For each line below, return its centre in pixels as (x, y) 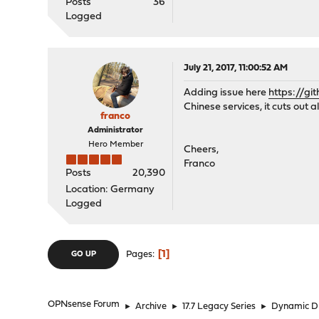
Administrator (116, 130)
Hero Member (115, 145)
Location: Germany (110, 190)
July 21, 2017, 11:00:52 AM (236, 68)
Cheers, (202, 150)
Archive (151, 307)
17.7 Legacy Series (219, 307)
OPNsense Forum (84, 304)
